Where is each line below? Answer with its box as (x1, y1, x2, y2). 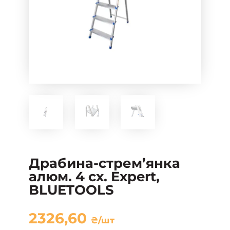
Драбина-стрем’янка (29, 155, 180, 171)
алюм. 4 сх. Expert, (29, 168, 160, 185)
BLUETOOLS (29, 181, 114, 198)
